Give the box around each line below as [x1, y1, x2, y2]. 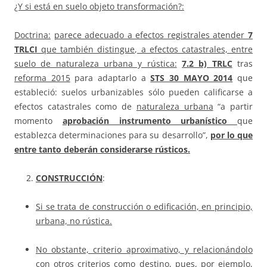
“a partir [213, 101, 253, 113]
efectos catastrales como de [14, 101, 136, 113]
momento [14, 115, 63, 127]
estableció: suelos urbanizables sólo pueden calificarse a [14, 86, 253, 98]
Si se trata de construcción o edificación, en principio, [36, 201, 253, 213]
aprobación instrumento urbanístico [62, 115, 237, 127]
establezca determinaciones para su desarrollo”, [14, 129, 210, 141]
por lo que [210, 129, 253, 141]
